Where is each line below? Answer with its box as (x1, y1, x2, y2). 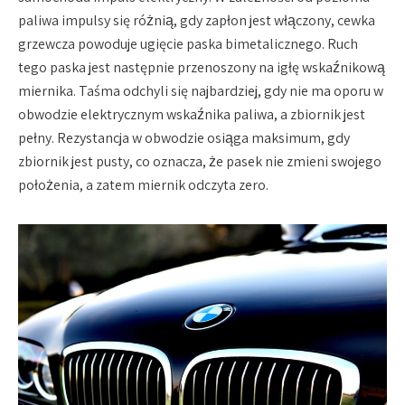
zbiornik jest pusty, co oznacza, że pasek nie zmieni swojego (18, 151, 381, 171)
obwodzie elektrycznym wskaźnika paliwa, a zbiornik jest (18, 104, 365, 124)
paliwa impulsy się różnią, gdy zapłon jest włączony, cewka (18, 10, 375, 30)
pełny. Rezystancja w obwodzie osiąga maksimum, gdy (18, 127, 350, 147)
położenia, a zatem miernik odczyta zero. (18, 174, 268, 194)
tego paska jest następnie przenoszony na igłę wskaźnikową (18, 57, 385, 77)
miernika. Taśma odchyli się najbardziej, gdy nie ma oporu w (18, 80, 383, 100)
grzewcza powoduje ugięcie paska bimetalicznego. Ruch (18, 33, 358, 53)
